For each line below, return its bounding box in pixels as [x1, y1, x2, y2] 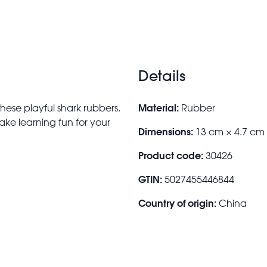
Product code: [138, 148, 203, 162]
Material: [138, 101, 179, 114]
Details [138, 66, 185, 85]
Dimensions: [138, 125, 193, 138]
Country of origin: [138, 196, 216, 209]
